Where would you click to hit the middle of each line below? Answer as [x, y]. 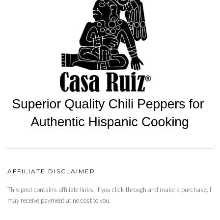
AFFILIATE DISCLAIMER [51, 171]
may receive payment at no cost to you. [59, 200]
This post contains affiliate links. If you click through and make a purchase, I [109, 189]
